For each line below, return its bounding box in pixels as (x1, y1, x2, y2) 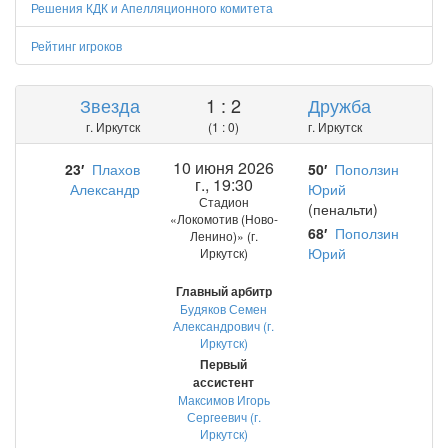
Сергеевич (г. (186, 408, 261, 425)
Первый (200, 355, 248, 373)
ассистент (193, 373, 255, 391)
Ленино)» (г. (189, 227, 258, 244)
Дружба (308, 92, 372, 118)
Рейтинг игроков (31, 37, 122, 54)
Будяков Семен (180, 300, 268, 317)
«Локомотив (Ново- (169, 210, 278, 227)
